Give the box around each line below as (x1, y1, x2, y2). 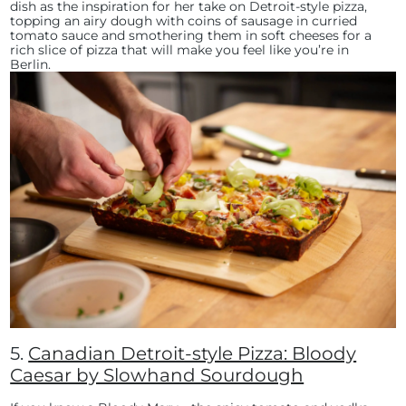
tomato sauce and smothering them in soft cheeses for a (10, 26, 372, 43)
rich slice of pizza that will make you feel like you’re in (10, 41, 350, 58)
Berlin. (10, 55, 52, 72)
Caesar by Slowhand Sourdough (10, 364, 304, 387)
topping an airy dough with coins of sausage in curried (10, 12, 358, 29)
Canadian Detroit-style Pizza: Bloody (28, 343, 357, 365)
